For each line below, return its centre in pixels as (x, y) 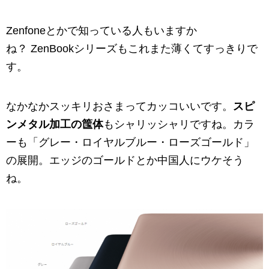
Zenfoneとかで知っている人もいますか (101, 31)
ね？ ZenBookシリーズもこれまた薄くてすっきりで (132, 49)
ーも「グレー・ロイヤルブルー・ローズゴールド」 (130, 143)
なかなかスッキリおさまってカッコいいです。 (119, 107)
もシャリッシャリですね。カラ (179, 125)
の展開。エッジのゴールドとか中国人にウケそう (125, 161)
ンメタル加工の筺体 (55, 125)
